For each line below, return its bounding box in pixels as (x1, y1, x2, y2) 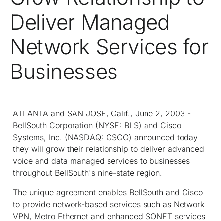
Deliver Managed (10, 9, 170, 35)
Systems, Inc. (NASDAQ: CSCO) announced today (13, 132, 198, 142)
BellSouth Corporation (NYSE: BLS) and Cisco (13, 120, 181, 130)
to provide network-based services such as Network (13, 199, 204, 209)
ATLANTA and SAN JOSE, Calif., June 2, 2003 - (13, 108, 191, 118)
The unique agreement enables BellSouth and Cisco (13, 187, 203, 197)
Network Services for (10, 34, 209, 59)
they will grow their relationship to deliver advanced (13, 144, 204, 154)
